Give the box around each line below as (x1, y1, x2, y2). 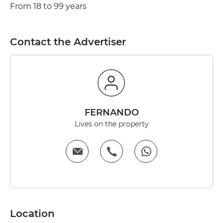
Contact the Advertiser (10, 36, 126, 48)
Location (10, 208, 55, 220)
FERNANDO (90, 107, 139, 118)
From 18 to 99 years (10, 1, 87, 11)
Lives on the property (74, 119, 149, 128)
